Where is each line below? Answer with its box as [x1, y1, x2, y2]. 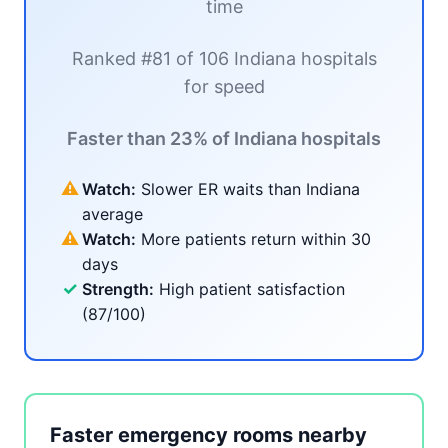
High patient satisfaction [154, 279, 345, 299]
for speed [183, 76, 265, 97]
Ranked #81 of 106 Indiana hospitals [71, 48, 377, 69]
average [82, 204, 143, 224]
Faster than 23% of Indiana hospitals [67, 128, 381, 149]
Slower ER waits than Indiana [136, 179, 360, 199]
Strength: [82, 279, 154, 299]
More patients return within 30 [136, 229, 371, 249]
